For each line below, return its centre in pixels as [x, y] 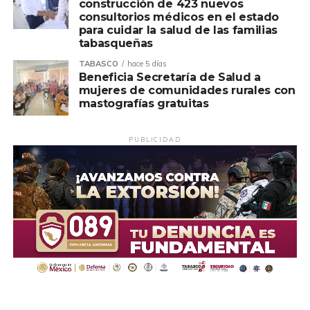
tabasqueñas [116, 43]
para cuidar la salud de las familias [178, 30]
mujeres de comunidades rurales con [187, 90]
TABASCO [98, 63]
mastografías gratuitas [144, 103]
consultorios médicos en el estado [179, 17]
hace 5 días [147, 63]
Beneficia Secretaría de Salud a [170, 77]
